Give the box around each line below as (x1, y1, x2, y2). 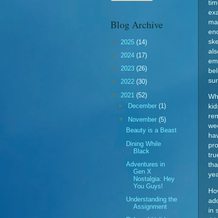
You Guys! (133, 182, 163, 190)
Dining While (126, 140, 162, 147)
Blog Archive (110, 18, 163, 32)
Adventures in (126, 160, 165, 168)
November (128, 115, 159, 123)
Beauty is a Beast (126, 127, 177, 134)
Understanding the (126, 196, 178, 203)
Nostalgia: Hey (133, 175, 175, 182)
